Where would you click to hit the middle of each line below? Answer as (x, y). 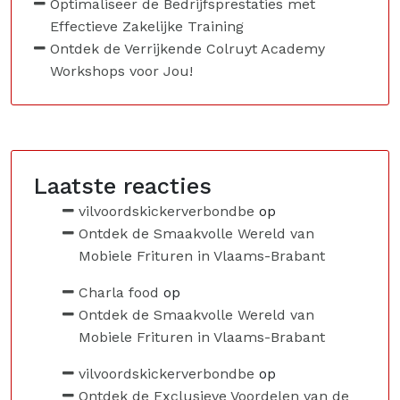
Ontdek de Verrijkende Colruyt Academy (187, 49)
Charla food (119, 292)
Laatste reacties (123, 186)
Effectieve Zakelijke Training (147, 26)
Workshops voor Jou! (121, 71)
